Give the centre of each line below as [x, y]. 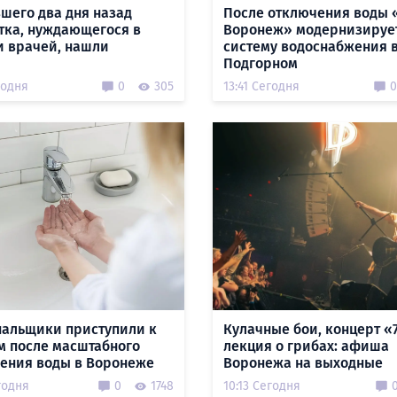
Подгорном [260, 63]
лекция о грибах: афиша [306, 346]
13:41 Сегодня [261, 86]
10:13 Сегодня [261, 386]
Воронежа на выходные [303, 363]
